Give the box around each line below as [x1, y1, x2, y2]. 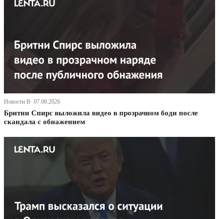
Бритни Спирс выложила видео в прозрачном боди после [4, 109, 198, 117]
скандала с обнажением [4, 118, 85, 126]
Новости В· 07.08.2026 [4, 98, 60, 106]
